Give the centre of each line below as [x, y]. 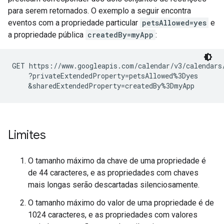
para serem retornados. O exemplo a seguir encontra [99, 11]
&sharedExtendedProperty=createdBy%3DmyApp [103, 86]
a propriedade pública [47, 35]
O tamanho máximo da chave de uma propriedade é [117, 161]
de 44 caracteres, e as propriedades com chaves [113, 173]
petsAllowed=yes [174, 23]
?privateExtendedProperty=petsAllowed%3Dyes [105, 76]
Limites [27, 135]
